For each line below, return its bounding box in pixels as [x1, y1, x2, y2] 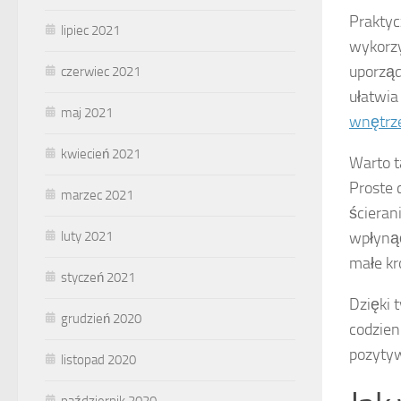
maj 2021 [61, 104, 113, 121]
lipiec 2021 [61, 21, 120, 38]
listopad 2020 [61, 351, 136, 368]
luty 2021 [61, 227, 113, 244]
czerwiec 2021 [61, 63, 141, 80]
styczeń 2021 [61, 269, 135, 286]
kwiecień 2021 [61, 145, 141, 162]
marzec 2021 [61, 186, 133, 203]
